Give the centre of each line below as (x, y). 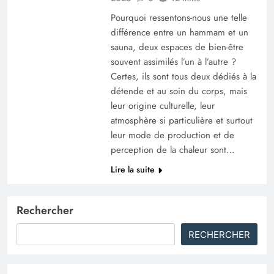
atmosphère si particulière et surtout (181, 120)
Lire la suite (132, 169)
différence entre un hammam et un (179, 32)
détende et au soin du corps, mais (179, 91)
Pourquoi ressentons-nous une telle (179, 17)
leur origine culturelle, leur (162, 106)
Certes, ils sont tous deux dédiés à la (183, 76)
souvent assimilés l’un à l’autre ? (173, 61)
